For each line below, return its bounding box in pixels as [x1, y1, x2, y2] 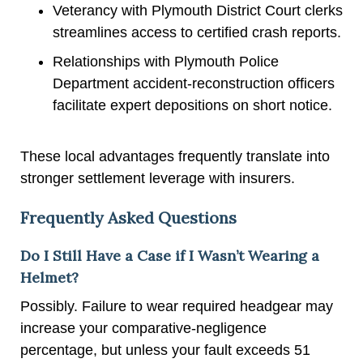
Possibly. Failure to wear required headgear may [20, 297, 333, 314]
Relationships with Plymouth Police [53, 53, 279, 70]
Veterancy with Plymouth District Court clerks [53, 2, 343, 19]
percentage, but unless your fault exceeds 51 [20, 341, 310, 358]
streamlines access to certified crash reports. [53, 23, 341, 41]
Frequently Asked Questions [20, 207, 237, 228]
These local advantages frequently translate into [20, 147, 330, 164]
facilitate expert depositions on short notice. [53, 96, 332, 113]
